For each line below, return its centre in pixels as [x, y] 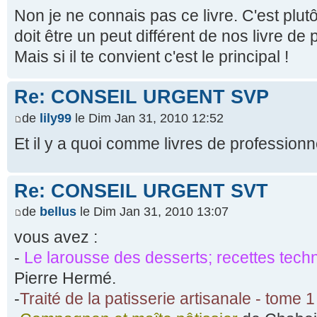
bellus [58, 212]
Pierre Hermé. [65, 278]
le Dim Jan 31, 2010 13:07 [152, 212]
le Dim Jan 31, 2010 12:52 [148, 118]
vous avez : [56, 237]
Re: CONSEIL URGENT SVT [141, 191]
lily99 [56, 118]
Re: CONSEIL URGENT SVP [142, 97]
